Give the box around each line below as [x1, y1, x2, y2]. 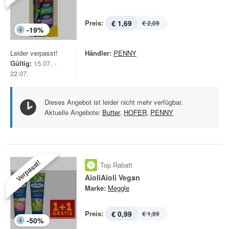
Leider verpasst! [10, 48, 58, 58]
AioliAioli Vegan [85, 172, 140, 182]
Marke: [85, 183, 106, 193]
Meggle [108, 183, 129, 193]
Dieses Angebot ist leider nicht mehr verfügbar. [44, 97, 183, 107]
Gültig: [10, 58, 32, 68]
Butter [102, 107, 120, 117]
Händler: [85, 48, 111, 58]
